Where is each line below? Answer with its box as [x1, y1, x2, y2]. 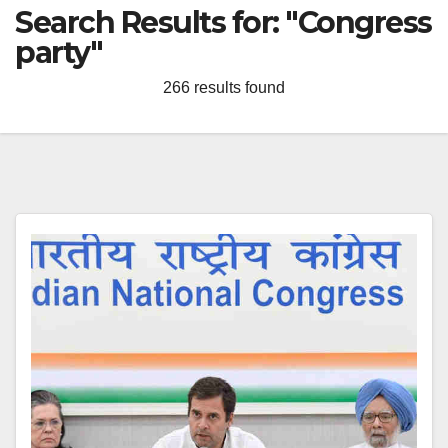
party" [15, 34, 102, 71]
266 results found [163, 79, 285, 96]
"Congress [285, 4, 432, 41]
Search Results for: [15, 4, 285, 41]
